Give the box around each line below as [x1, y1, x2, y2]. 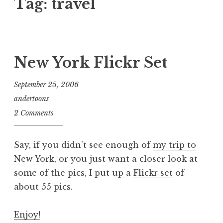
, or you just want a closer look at [54, 153, 198, 164]
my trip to [153, 139, 196, 150]
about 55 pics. [14, 181, 73, 192]
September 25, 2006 [14, 80, 79, 89]
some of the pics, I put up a [14, 167, 133, 178]
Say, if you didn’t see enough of [14, 139, 153, 150]
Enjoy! [14, 209, 40, 220]
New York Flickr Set [14, 53, 167, 72]
